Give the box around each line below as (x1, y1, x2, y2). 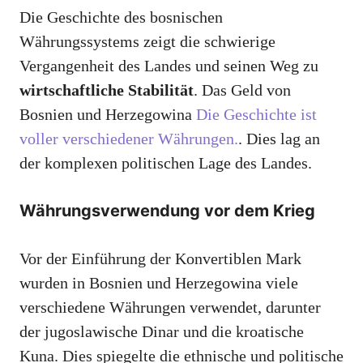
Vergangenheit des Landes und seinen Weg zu (19, 57, 318, 75)
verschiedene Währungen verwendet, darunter (19, 298, 321, 317)
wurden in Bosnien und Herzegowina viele (19, 274, 298, 293)
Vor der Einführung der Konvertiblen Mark (19, 250, 301, 268)
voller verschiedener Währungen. (19, 130, 238, 148)
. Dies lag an (238, 130, 320, 148)
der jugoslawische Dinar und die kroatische (19, 322, 304, 341)
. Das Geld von (194, 81, 291, 100)
